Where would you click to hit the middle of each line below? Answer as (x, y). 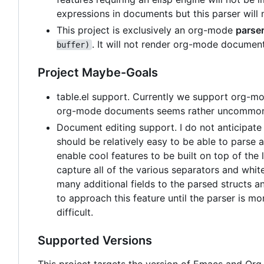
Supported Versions (95, 240)
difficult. (75, 212)
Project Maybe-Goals (98, 72)
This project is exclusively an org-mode (146, 30)
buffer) (73, 44)
